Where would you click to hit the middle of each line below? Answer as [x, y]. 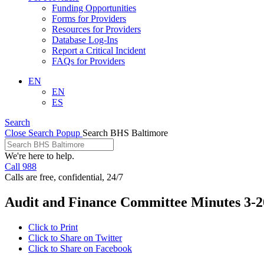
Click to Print [53, 227]
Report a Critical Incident [99, 50]
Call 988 [21, 166]
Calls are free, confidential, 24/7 [64, 177]
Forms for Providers [89, 18]
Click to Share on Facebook [80, 248]
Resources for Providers [96, 29]
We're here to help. [39, 156]
